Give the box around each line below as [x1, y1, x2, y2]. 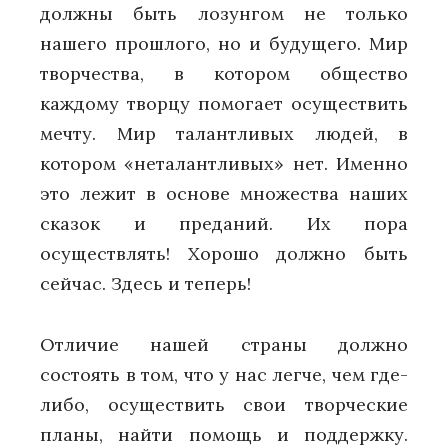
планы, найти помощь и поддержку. [40, 422, 408, 446]
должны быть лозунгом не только [40, 2, 408, 26]
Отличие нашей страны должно [40, 332, 408, 356]
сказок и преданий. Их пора [40, 212, 408, 236]
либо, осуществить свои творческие [40, 392, 408, 416]
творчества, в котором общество [40, 62, 408, 86]
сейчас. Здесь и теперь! [40, 272, 251, 296]
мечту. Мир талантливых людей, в [40, 122, 408, 146]
